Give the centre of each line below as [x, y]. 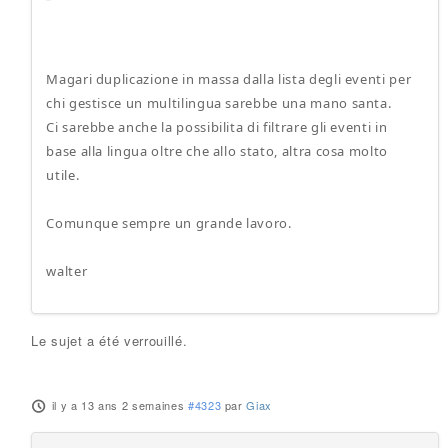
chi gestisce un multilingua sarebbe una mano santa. [219, 103]
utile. [63, 175]
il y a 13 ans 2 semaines [118, 405]
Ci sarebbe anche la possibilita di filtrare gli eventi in [217, 127]
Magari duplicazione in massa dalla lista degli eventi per [229, 79]
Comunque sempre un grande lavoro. [169, 223]
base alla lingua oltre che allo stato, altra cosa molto [217, 151]
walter [67, 271]
